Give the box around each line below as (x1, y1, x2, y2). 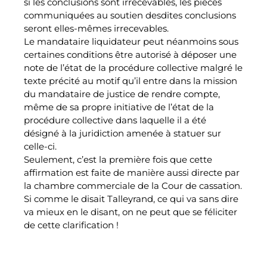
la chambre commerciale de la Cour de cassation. (24, 180, 242, 191)
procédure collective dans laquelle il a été (24, 114, 206, 126)
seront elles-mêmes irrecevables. (24, 23, 169, 34)
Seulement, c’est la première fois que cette (24, 154, 212, 165)
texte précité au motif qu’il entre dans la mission (24, 75, 237, 86)
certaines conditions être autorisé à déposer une (24, 49, 237, 60)
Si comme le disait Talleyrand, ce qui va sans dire (24, 193, 238, 204)
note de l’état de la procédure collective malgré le (24, 62, 243, 73)
